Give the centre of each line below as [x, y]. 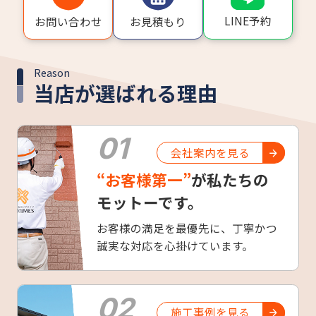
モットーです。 [150, 202]
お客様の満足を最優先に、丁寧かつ [187, 227]
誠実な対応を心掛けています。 [175, 245]
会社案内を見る [211, 152]
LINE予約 [248, 21]
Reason [51, 73]
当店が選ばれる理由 [126, 92]
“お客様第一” [144, 180]
